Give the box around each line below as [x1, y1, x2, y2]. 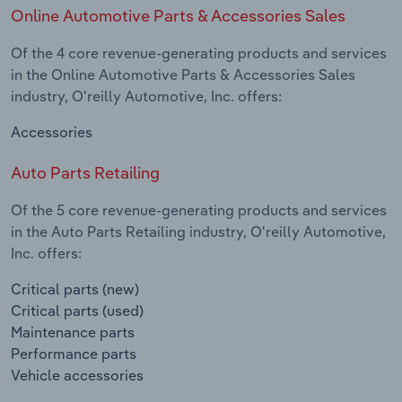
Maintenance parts [11, 323, 135, 342]
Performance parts [11, 345, 136, 363]
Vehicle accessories [11, 366, 144, 385]
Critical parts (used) [11, 301, 144, 320]
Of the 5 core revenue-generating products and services [11, 201, 387, 220]
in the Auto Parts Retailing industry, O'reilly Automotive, [11, 223, 386, 241]
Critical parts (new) [11, 280, 139, 299]
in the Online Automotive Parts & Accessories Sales [11, 66, 355, 84]
